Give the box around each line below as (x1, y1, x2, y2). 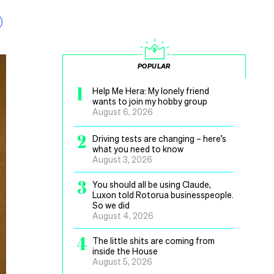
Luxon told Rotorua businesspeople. (92, 189, 234, 200)
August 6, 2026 (92, 106, 153, 117)
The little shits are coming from (92, 235, 215, 246)
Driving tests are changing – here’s (92, 133, 226, 144)
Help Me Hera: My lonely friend (92, 85, 209, 96)
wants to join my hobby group (92, 95, 207, 106)
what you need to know (92, 143, 185, 154)
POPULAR (138, 62, 171, 70)
